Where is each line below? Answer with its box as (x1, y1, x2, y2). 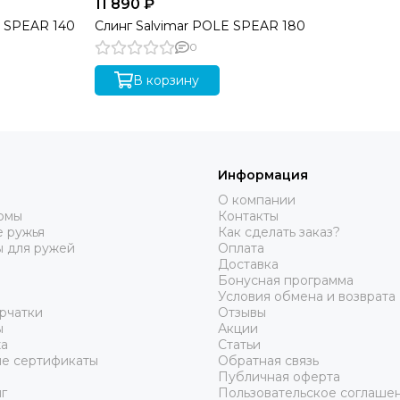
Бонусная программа (218, 272, 354, 288)
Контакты (218, 208, 279, 224)
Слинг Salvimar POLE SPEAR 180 (94, 17, 305, 34)
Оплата (218, 240, 264, 256)
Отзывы (218, 304, 266, 321)
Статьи (218, 337, 261, 353)
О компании (218, 192, 296, 208)
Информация (218, 167, 308, 183)
